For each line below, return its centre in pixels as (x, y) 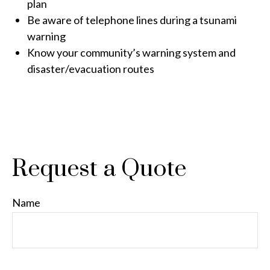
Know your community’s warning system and (131, 52)
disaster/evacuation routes (91, 69)
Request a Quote (99, 169)
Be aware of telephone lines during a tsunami (132, 20)
